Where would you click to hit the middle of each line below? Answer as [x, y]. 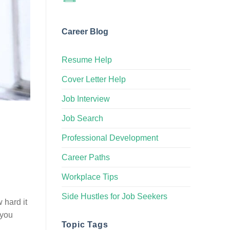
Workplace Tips [90, 177]
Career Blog [85, 31]
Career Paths [85, 157]
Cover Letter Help [93, 79]
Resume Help [87, 60]
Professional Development [110, 138]
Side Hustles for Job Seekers [114, 196]
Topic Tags [85, 224]
